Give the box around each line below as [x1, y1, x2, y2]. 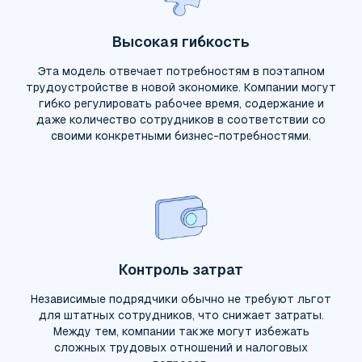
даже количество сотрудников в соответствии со [36, 113, 326, 126]
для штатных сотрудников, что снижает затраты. [38, 309, 324, 322]
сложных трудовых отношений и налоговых [54, 341, 308, 354]
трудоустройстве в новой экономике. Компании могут [26, 81, 336, 94]
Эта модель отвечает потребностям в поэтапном [37, 65, 325, 78]
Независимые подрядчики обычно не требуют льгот [31, 293, 331, 305]
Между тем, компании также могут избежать [53, 325, 309, 338]
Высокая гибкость [112, 33, 250, 50]
